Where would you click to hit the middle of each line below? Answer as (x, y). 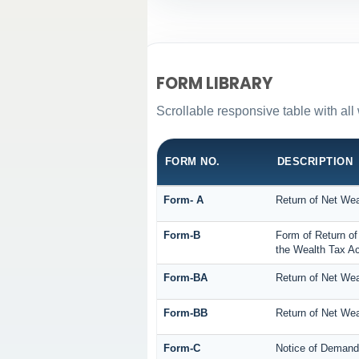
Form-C (182, 349)
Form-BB (185, 313)
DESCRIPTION (315, 162)
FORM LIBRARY (214, 84)
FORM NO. (192, 162)
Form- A (183, 200)
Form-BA (185, 278)
